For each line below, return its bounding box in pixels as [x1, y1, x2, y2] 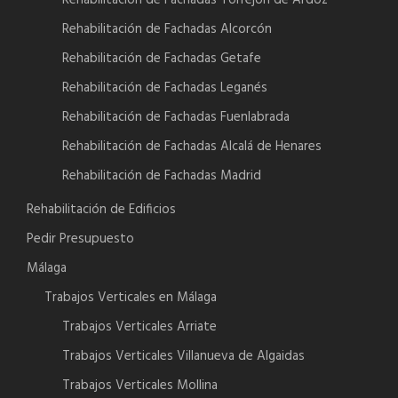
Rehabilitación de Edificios [27, 199, 176, 221]
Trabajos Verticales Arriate [62, 316, 217, 338]
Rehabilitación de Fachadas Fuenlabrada [62, 107, 290, 129]
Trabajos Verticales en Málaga [44, 287, 217, 309]
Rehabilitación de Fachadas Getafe [62, 48, 261, 70]
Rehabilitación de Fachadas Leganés [62, 77, 267, 99]
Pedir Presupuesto [27, 228, 134, 251]
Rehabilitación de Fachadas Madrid [62, 165, 261, 187]
